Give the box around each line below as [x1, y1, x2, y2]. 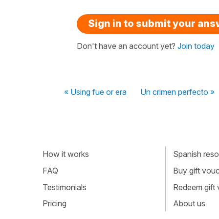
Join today [177, 41, 215, 51]
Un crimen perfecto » [140, 87, 215, 97]
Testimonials [43, 182, 87, 192]
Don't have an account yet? [77, 41, 177, 51]
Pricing [43, 198, 66, 209]
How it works [43, 149, 89, 159]
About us [173, 198, 205, 209]
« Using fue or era [64, 87, 127, 97]
